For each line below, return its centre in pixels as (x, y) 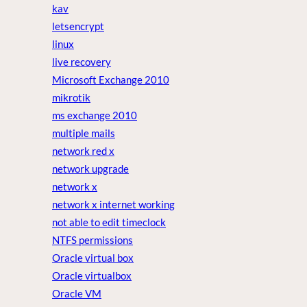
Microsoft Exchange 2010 (111, 80)
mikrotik (71, 98)
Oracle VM (77, 294)
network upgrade (90, 169)
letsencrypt (78, 26)
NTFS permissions (93, 240)
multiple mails (84, 133)
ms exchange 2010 (95, 115)
